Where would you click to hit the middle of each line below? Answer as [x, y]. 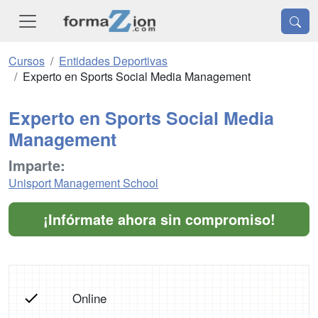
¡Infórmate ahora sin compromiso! [159, 219]
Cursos [27, 61]
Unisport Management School [83, 183]
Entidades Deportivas [113, 61]
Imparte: [37, 165]
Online [89, 298]
